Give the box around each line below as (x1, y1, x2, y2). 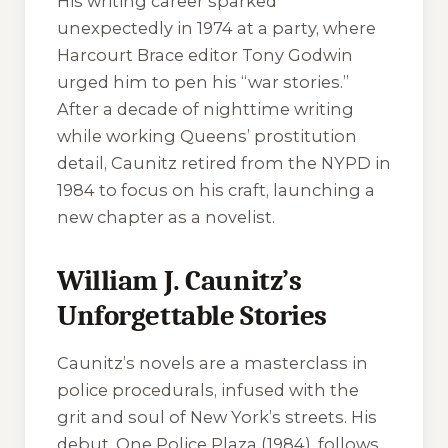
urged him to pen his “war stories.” (57, 71, 349, 92)
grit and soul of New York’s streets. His (57, 407, 377, 428)
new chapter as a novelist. (57, 206, 275, 227)
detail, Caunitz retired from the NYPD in (57, 152, 391, 173)
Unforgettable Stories (57, 298, 327, 332)
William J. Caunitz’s (57, 263, 302, 297)
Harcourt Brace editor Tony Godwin (57, 44, 353, 65)
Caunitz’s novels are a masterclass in (57, 353, 368, 374)
